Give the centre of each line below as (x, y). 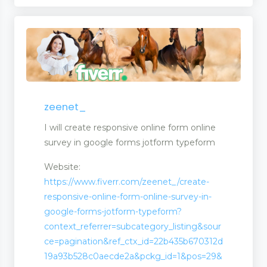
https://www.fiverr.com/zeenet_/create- (127, 182)
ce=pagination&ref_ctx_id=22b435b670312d (133, 242)
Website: (62, 167)
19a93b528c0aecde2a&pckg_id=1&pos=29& (133, 257)
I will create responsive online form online (130, 128)
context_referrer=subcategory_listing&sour (133, 227)
